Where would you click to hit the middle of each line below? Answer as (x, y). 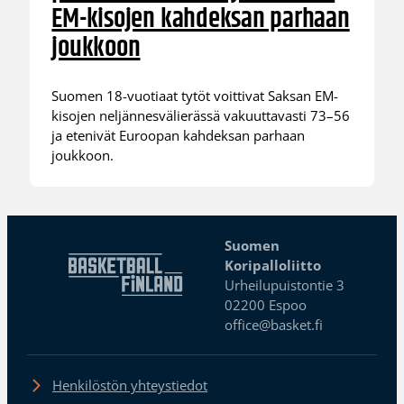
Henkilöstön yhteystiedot (129, 385)
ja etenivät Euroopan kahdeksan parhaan (179, 136)
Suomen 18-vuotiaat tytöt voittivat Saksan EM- (195, 96)
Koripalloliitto (273, 265)
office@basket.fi (274, 324)
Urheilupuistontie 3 (285, 285)
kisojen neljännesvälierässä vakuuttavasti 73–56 (201, 116)
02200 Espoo (266, 304)
